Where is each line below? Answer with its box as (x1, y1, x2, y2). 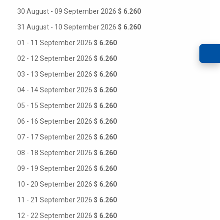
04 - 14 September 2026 (17, 86, 94, 94)
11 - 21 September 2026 (17, 196, 94, 204)
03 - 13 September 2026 (17, 70, 94, 78)
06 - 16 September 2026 (17, 117, 94, 125)
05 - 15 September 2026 (17, 102, 94, 110)
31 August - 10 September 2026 (17, 23, 118, 31)
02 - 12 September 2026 (17, 55, 94, 62)
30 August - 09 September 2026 (17, 7, 118, 15)
